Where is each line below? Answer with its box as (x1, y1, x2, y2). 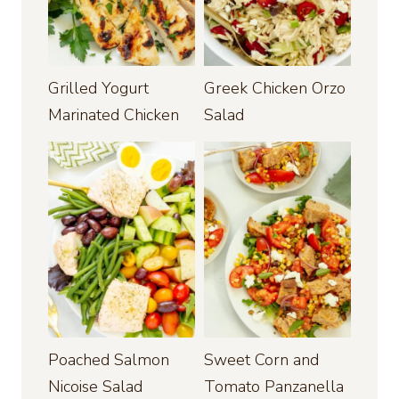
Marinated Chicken (48, 104, 179, 126)
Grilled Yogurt (48, 77, 149, 100)
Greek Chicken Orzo (204, 77, 346, 100)
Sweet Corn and (204, 349, 319, 371)
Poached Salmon (48, 349, 169, 371)
